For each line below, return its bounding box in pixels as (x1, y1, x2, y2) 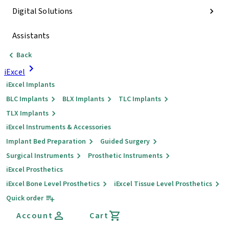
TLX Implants (6, 108, 49, 119)
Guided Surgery (100, 136, 150, 147)
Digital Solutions (12, 6, 73, 17)
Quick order (6, 193, 43, 203)
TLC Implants (119, 94, 161, 104)
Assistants (12, 30, 50, 41)
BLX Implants (62, 94, 104, 104)
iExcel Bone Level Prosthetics (6, 179, 100, 189)
